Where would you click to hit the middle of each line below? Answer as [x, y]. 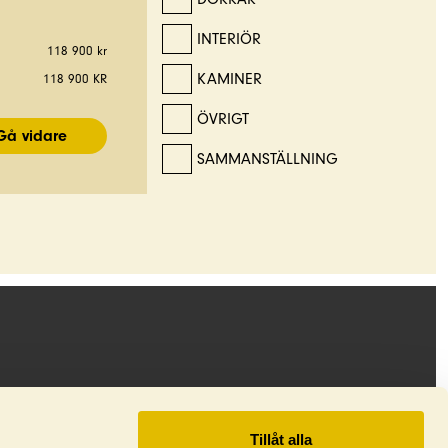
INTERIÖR [229, 39]
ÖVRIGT [223, 119]
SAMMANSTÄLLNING [267, 159]
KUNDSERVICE [88, 422]
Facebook [226, 422]
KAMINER [229, 79]
